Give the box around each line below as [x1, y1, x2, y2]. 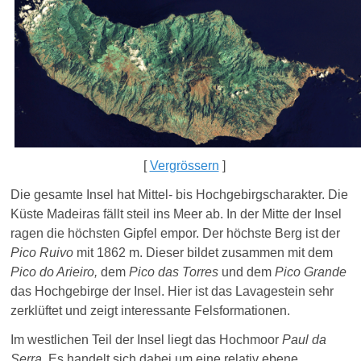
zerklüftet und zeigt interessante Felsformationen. [10, 304, 291, 318]
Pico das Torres [129, 265, 222, 280]
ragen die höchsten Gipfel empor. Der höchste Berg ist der [10, 226, 341, 241]
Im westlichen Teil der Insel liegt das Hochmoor [10, 333, 283, 347]
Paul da [282, 333, 327, 347]
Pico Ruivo [10, 246, 77, 260]
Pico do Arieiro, [10, 265, 102, 280]
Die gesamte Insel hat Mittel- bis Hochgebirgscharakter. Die [10, 188, 349, 202]
